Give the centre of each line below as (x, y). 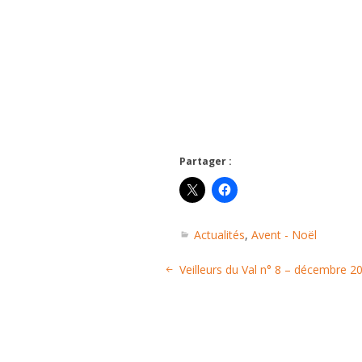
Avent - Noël (284, 235)
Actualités (219, 235)
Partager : (206, 161)
